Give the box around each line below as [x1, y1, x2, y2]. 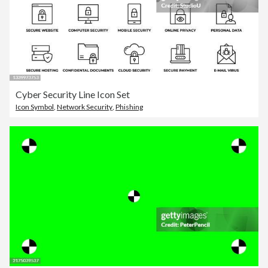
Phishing [115, 102, 143, 111]
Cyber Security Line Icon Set [16, 88, 130, 100]
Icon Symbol [16, 102, 54, 111]
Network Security [57, 102, 112, 111]
